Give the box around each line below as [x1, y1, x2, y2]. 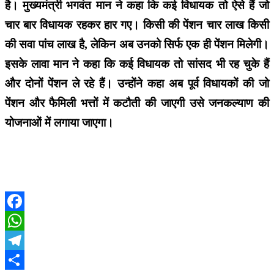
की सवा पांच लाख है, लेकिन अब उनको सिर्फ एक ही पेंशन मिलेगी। [5, 38, 269, 51]
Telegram [5, 255, 37, 265]
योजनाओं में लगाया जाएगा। [5, 116, 114, 130]
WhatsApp [5, 235, 41, 245]
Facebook [5, 216, 38, 226]
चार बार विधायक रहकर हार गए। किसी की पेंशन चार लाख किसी [5, 18, 269, 32]
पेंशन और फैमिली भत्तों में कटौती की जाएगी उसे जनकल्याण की [5, 97, 269, 110]
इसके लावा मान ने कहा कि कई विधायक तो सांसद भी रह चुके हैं [5, 57, 269, 71]
